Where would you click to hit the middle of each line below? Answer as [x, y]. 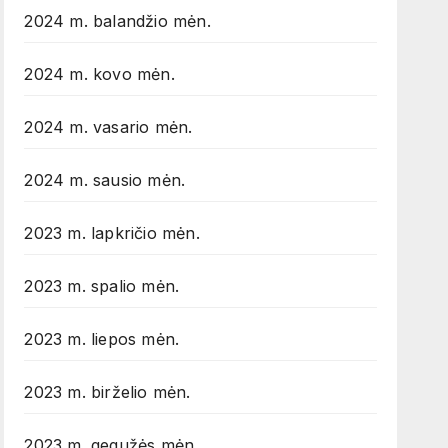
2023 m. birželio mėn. [107, 392]
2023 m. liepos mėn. [102, 339]
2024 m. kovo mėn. [99, 74]
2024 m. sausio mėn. [105, 180]
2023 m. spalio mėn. [102, 286]
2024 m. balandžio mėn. [117, 21]
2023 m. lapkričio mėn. [112, 233]
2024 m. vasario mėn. [108, 127]
